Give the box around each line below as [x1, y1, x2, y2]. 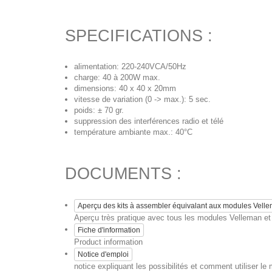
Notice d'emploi [78, 250, 129, 259]
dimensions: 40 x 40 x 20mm [74, 84, 176, 93]
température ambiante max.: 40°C [74, 127, 192, 137]
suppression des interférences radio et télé [74, 117, 223, 126]
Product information [74, 237, 143, 246]
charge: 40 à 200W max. [74, 73, 160, 82]
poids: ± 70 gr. [74, 106, 124, 115]
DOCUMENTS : [65, 165, 182, 183]
